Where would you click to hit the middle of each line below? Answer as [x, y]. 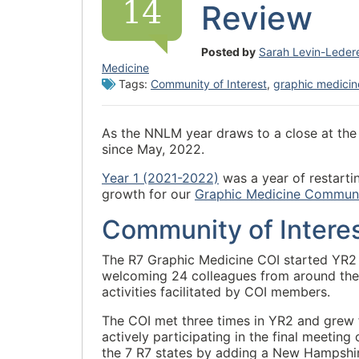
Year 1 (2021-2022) [160, 178]
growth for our [148, 194]
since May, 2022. [153, 149]
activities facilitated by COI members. [216, 292]
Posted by [228, 52]
